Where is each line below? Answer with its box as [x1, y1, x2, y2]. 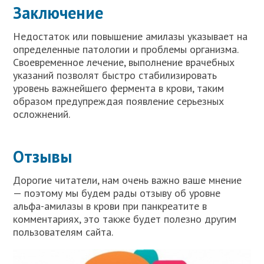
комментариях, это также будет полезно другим [13, 212, 237, 226]
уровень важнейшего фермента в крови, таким [13, 81, 225, 95]
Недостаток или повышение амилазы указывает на [13, 29, 248, 43]
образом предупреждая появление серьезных [13, 94, 225, 108]
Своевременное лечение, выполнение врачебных [13, 55, 235, 69]
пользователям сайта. [13, 225, 114, 239]
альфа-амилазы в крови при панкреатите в [13, 199, 207, 213]
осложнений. [13, 107, 71, 121]
